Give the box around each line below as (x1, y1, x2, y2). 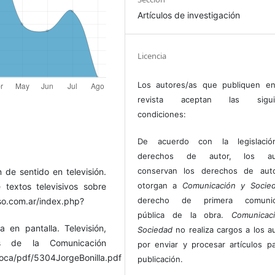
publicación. (137, 254, 184, 265)
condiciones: (137, 109, 187, 120)
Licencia (137, 50, 167, 62)
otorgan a (137, 180, 182, 191)
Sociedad (137, 225, 173, 235)
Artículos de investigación (137, 10, 241, 21)
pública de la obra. (137, 210, 232, 220)
